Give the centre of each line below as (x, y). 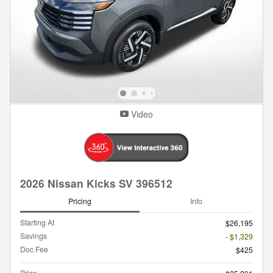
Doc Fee (34, 249)
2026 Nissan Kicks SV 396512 (96, 183)
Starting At (37, 222)
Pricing (80, 201)
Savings (34, 235)
